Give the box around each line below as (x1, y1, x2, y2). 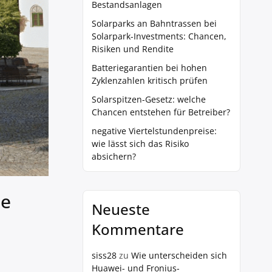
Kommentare (92, 219, 184, 239)
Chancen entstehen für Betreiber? (92, 106, 230, 118)
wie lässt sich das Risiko (92, 138, 189, 149)
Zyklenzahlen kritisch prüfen (92, 75, 208, 86)
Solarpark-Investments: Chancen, (92, 30, 226, 42)
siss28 (92, 250, 117, 261)
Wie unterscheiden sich (131, 250, 227, 261)
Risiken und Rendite (92, 43, 174, 55)
